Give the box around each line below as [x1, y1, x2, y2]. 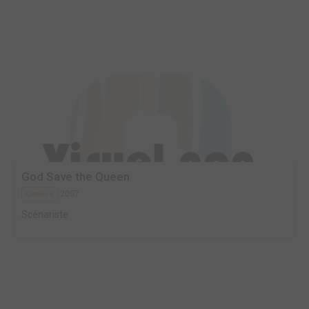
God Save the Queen [21, 170, 130, 183]
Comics [25, 190, 54, 199]
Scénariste [21, 209, 68, 220]
